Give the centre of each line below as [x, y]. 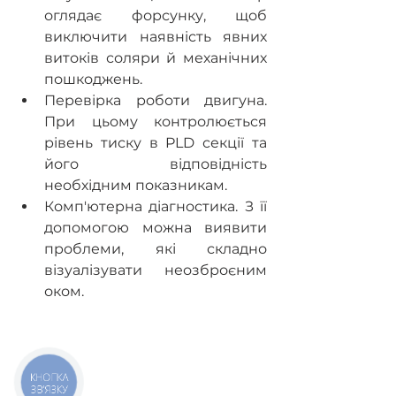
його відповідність [156, 164]
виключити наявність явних [156, 37]
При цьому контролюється [156, 122]
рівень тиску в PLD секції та [156, 143]
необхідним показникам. [136, 185]
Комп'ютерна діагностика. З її [156, 206]
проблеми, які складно [156, 249]
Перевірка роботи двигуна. [156, 100]
